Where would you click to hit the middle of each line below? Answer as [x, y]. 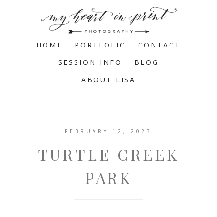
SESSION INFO [90, 62]
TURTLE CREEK [108, 154]
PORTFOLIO [100, 45]
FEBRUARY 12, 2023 [108, 131]
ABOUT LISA [108, 80]
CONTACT [160, 45]
